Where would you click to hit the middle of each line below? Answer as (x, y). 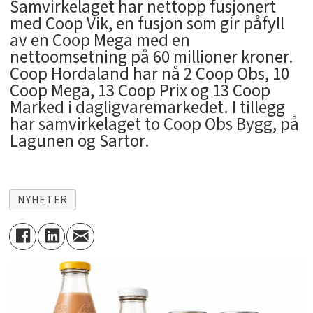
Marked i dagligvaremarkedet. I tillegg (147, 107)
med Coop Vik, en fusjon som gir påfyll (147, 23)
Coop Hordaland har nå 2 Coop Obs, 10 (149, 74)
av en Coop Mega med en (100, 40)
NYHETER (43, 199)
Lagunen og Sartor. (79, 141)
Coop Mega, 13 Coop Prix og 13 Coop (140, 90)
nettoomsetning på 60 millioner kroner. (151, 57)
